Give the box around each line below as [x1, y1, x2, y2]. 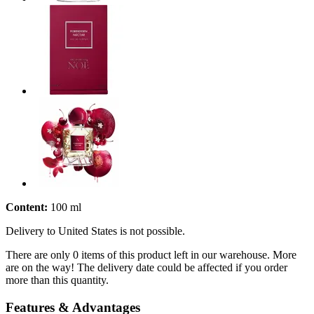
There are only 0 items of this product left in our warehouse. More [6, 248, 296, 261]
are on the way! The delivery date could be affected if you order [6, 261, 287, 273]
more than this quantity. [6, 273, 109, 286]
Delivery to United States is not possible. [6, 224, 185, 237]
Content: [6, 200, 48, 213]
